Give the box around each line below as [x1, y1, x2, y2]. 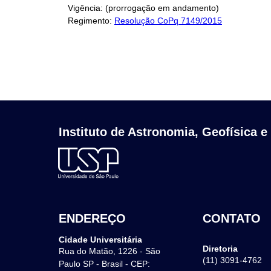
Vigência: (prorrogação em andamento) [68, 3, 219, 13]
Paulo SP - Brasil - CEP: [59, 259, 150, 269]
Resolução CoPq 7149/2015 [114, 16, 222, 25]
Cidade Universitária [59, 235, 142, 245]
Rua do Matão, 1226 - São [59, 246, 160, 256]
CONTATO [203, 212, 261, 226]
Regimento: [68, 16, 114, 25]
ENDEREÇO [59, 212, 126, 226]
